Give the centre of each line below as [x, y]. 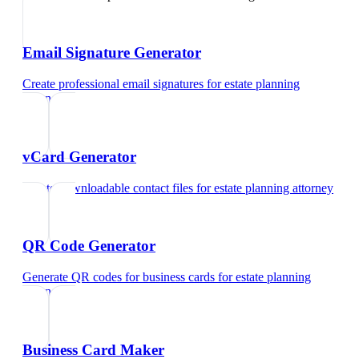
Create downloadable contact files [108, 188]
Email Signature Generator [112, 53]
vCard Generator [79, 156]
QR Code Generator [89, 246]
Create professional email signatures [113, 84]
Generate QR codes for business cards [119, 277]
